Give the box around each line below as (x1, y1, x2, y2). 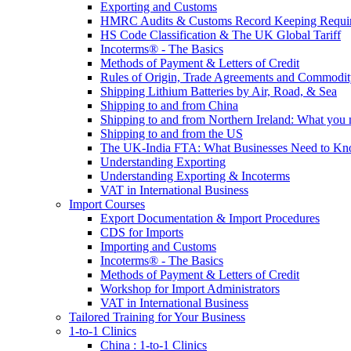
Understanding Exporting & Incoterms (100, 169, 290, 183)
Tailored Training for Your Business (69, 310, 245, 324)
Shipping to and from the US (100, 127, 243, 140)
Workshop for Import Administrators (100, 282, 280, 295)
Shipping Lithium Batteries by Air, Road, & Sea (100, 85, 337, 98)
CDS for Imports (100, 226, 183, 239)
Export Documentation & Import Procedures (100, 212, 320, 225)
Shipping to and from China (100, 99, 238, 112)
